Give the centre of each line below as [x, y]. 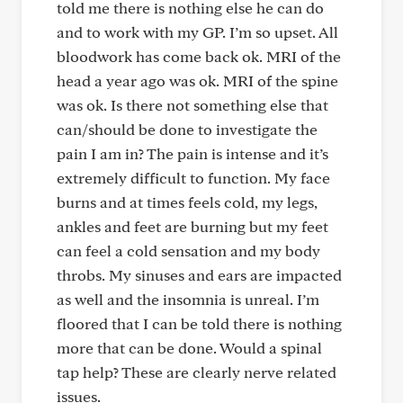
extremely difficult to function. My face [193, 178]
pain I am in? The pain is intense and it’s [193, 153]
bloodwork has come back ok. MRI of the [199, 56]
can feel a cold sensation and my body [188, 251]
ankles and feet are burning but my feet [193, 226]
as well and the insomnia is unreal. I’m [188, 299]
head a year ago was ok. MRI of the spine [197, 81]
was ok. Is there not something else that [193, 105]
